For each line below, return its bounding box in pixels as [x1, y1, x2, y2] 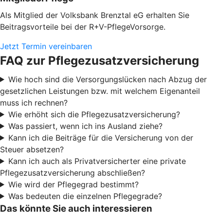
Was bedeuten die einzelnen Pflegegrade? [8, 191, 162, 201]
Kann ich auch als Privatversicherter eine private [8, 156, 186, 166]
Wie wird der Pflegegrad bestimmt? [8, 179, 139, 189]
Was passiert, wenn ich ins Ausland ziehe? [8, 121, 163, 131]
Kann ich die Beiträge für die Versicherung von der [8, 132, 193, 143]
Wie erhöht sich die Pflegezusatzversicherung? [8, 109, 180, 119]
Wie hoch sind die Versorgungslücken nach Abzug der [8, 74, 207, 84]
